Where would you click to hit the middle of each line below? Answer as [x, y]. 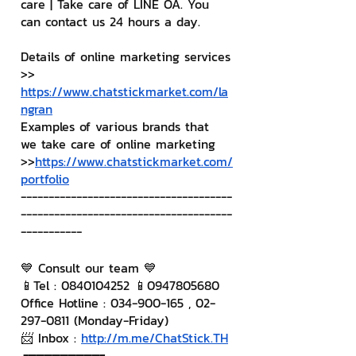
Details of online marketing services [126, 56]
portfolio [45, 179]
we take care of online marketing [118, 144]
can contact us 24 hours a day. [110, 21]
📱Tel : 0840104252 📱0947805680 [120, 285]
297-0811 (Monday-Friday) [95, 320]
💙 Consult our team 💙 [89, 268]
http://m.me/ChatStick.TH [155, 338]
